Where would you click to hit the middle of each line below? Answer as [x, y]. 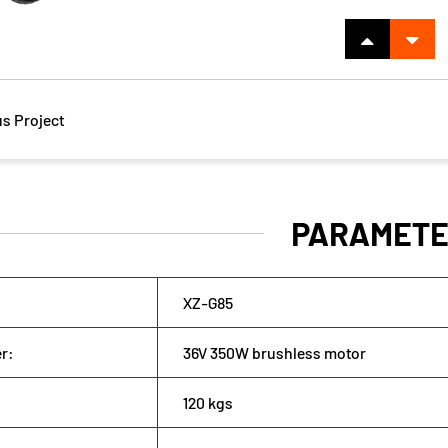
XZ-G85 [207, 302]
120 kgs [207, 402]
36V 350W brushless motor [274, 352]
